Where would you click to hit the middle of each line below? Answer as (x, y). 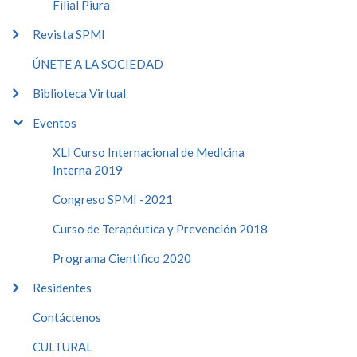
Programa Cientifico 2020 (122, 258)
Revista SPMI (69, 34)
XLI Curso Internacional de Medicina (149, 152)
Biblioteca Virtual (79, 93)
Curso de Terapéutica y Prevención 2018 (160, 229)
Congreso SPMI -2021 (113, 199)
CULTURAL (63, 347)
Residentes (62, 288)
